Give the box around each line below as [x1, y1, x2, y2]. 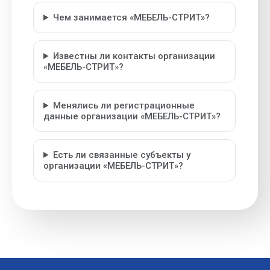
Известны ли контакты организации [52, 51, 215, 61]
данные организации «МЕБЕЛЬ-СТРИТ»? [43, 111, 221, 122]
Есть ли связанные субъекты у [52, 149, 190, 160]
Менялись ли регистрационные [52, 100, 195, 111]
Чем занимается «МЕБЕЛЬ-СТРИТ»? [52, 12, 210, 23]
